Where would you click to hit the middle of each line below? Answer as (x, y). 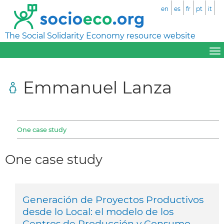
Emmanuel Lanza (97, 87)
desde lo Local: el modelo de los (98, 211)
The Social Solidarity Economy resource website (100, 36)
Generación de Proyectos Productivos (113, 199)
